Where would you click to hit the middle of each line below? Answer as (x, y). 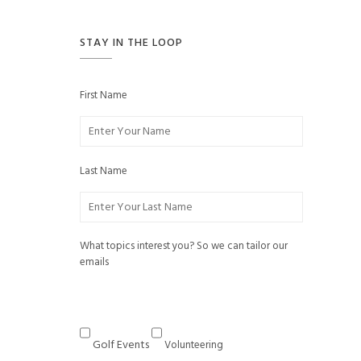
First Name (103, 95)
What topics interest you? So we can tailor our (183, 246)
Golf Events (120, 345)
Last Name (103, 171)
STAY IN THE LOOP (131, 43)
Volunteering (193, 345)
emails (94, 262)
